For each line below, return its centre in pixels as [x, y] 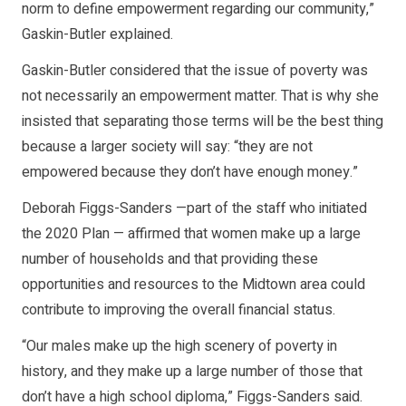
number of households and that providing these [170, 259]
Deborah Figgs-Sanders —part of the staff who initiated [194, 208]
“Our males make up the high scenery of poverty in [179, 346]
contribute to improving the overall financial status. [179, 309]
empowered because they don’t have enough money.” [190, 172]
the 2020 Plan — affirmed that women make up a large [191, 233]
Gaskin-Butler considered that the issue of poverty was [195, 70]
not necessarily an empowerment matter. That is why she [200, 96]
